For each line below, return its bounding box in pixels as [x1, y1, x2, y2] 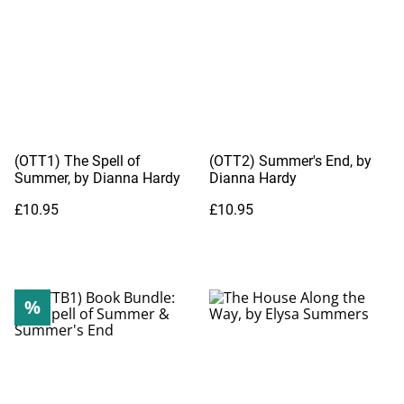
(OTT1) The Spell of [14, 151, 141, 170]
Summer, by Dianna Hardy [14, 169, 180, 187]
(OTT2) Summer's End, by [209, 151, 372, 170]
